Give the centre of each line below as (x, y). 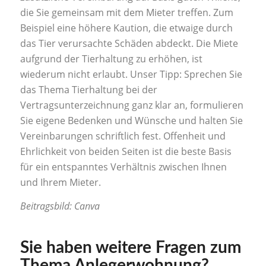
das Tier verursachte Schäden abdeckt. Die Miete (129, 44)
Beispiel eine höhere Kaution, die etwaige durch (126, 28)
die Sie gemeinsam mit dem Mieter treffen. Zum (126, 13)
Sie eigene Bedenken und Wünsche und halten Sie (131, 121)
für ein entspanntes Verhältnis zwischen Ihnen (123, 167)
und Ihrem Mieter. (60, 183)
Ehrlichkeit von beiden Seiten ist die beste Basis (126, 152)
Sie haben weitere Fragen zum (130, 247)
